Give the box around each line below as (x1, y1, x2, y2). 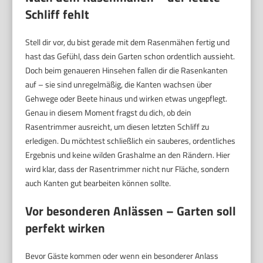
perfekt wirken (25, 218, 106, 237)
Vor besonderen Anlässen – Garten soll (25, 201, 237, 220)
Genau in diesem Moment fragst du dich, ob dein (25, 106, 192, 119)
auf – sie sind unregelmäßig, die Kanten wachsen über (25, 77, 213, 90)
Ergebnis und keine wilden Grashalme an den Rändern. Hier (25, 148, 231, 161)
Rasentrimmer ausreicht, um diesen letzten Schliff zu (25, 120, 210, 133)
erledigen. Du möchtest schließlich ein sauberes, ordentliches (25, 134, 236, 147)
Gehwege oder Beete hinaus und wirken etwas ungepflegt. (25, 92, 228, 104)
